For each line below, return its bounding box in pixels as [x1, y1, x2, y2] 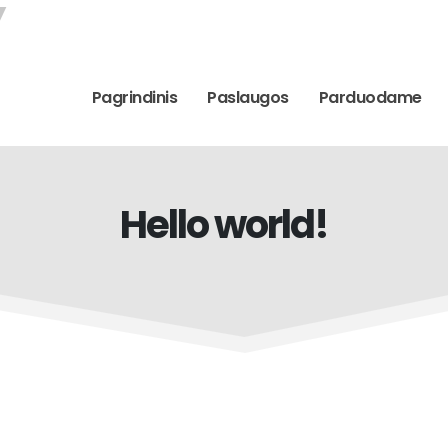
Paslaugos [207, 86, 289, 109]
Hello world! [119, 198, 329, 251]
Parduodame [318, 86, 422, 109]
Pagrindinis [91, 86, 177, 109]
